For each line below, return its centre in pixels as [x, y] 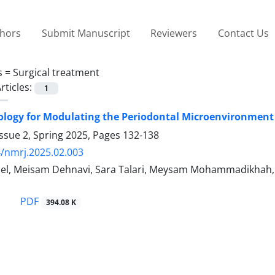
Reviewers [174, 33]
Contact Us [243, 33]
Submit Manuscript [86, 33]
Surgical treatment [56, 72]
